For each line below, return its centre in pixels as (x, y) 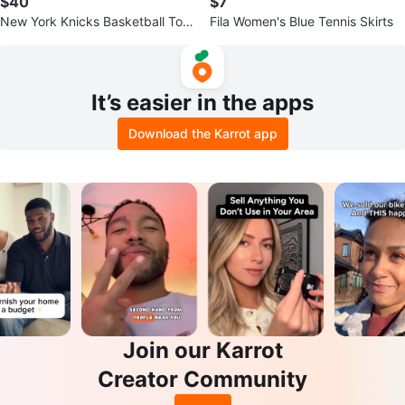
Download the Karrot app (202, 133)
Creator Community (202, 380)
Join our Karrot (202, 351)
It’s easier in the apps (202, 103)
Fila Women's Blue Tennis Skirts (301, 21)
